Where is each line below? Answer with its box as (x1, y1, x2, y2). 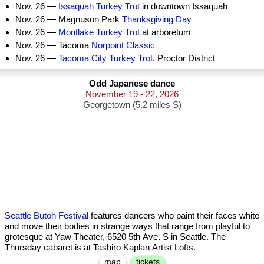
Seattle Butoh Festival (5, 210, 88, 220)
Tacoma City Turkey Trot (58, 53, 153, 63)
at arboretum (140, 27, 191, 37)
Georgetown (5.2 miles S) (82, 100, 181, 110)
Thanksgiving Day (122, 14, 192, 24)
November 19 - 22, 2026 (85, 89, 179, 99)
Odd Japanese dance (89, 78, 175, 88)
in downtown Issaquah (140, 1, 227, 11)
